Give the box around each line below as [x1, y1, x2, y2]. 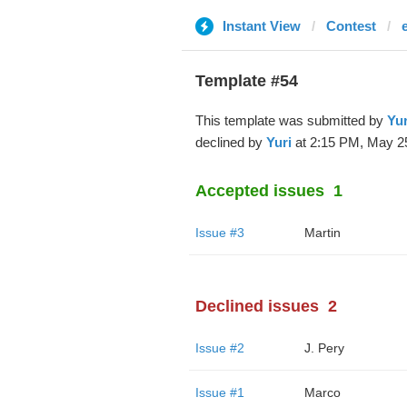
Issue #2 [194, 341, 244, 355]
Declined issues [194, 297, 319, 315]
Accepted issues [194, 182, 324, 200]
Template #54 [194, 72, 298, 90]
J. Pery [303, 341, 344, 355]
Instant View [222, 18, 301, 34]
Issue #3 [194, 225, 244, 240]
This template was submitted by [194, 113, 387, 128]
